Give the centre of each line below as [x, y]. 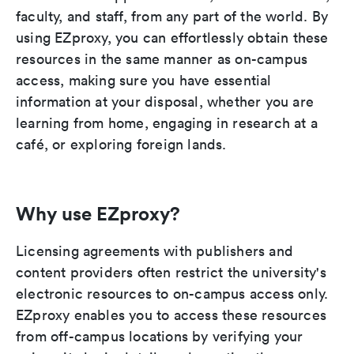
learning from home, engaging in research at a [167, 123]
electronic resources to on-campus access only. [172, 294]
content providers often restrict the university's [171, 273]
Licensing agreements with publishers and [155, 251]
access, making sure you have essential [144, 81]
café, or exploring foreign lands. [121, 145]
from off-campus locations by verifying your [160, 337]
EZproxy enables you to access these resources [171, 315]
